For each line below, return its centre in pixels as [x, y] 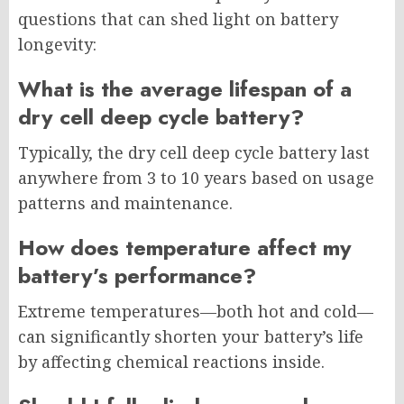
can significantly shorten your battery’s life [191, 337]
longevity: [57, 45]
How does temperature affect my [185, 248]
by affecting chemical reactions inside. [171, 362]
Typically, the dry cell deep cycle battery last [194, 153]
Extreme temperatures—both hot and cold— [196, 312]
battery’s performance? [137, 276]
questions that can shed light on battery [178, 19]
